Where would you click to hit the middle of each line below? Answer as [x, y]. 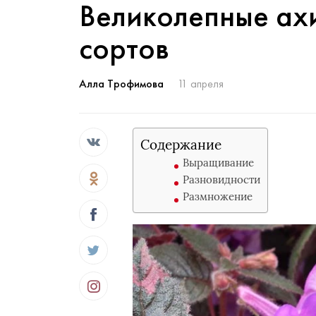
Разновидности [222, 180]
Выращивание [219, 163]
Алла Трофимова [121, 84]
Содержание [181, 145]
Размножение [218, 196]
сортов [124, 48]
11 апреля [201, 84]
